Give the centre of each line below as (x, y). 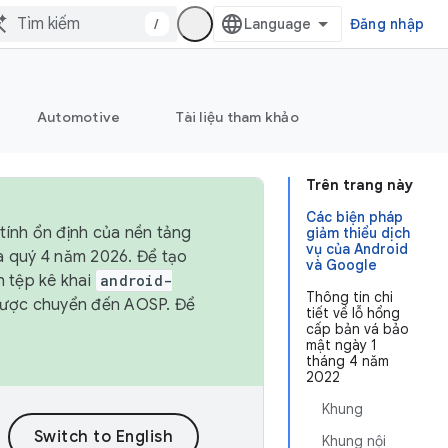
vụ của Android (357, 249)
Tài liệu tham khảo (237, 117)
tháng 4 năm (347, 361)
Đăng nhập (386, 24)
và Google (341, 265)
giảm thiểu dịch (358, 233)
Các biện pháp (354, 217)
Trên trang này (359, 185)
